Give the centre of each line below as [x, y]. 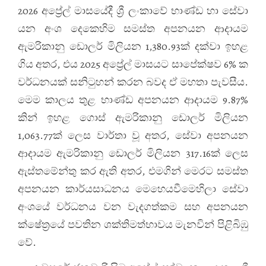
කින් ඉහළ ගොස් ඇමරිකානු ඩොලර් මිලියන [133, 118]
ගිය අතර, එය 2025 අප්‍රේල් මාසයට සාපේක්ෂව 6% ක [133, 64]
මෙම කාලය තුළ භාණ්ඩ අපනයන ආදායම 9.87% [133, 100]
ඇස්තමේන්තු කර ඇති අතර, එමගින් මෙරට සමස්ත [133, 171]
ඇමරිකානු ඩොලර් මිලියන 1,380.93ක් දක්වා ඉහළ [133, 46]
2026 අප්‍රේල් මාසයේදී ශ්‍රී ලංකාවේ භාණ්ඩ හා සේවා [133, 11]
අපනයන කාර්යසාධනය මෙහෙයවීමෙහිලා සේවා [133, 189]
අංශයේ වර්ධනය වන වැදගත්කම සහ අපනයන [133, 207]
